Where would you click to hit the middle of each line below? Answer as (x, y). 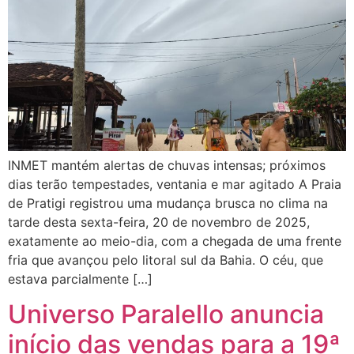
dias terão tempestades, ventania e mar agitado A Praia (175, 184)
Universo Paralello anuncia (166, 314)
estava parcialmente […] (80, 279)
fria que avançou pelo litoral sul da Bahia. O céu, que (166, 260)
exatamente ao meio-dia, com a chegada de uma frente (175, 241)
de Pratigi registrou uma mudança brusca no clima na (168, 203)
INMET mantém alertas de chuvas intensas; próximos (167, 165)
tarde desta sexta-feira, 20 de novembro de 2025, (159, 222)
